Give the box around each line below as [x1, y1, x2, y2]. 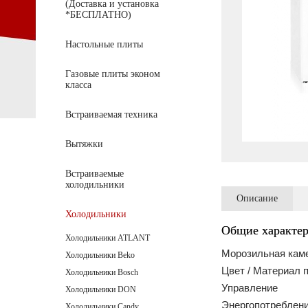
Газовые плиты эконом [65, 69, 160, 79]
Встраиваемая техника [65, 109, 157, 120]
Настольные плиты [65, 39, 143, 49]
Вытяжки [65, 139, 103, 149]
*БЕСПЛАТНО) [65, 10, 131, 20]
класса [65, 80, 91, 90]
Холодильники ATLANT [65, 233, 150, 243]
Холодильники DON [65, 285, 136, 294]
